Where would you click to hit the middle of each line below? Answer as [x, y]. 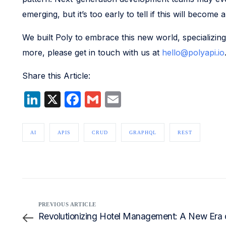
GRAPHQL [143, 133]
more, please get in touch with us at [92, 53]
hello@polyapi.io [193, 53]
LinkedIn [72, 99]
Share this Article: [56, 76]
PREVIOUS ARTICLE [67, 205]
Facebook [118, 99]
